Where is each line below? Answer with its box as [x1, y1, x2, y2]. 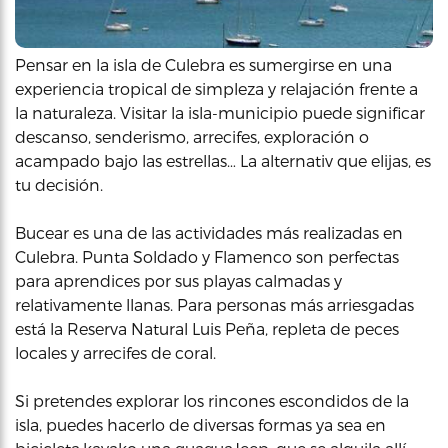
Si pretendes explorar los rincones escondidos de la [15, 391, 409, 410]
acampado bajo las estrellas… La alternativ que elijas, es [15, 151, 431, 170]
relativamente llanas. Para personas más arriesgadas [15, 295, 414, 314]
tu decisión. [15, 175, 103, 194]
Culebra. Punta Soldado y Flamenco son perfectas [15, 247, 399, 266]
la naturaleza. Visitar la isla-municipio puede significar [15, 103, 425, 122]
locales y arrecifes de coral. [15, 343, 216, 362]
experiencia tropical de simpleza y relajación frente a [15, 79, 418, 98]
